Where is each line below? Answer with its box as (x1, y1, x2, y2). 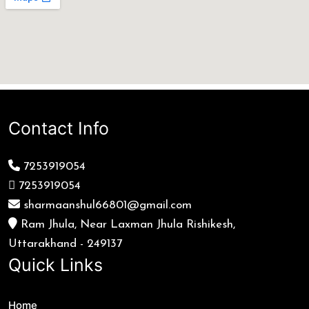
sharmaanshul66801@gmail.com (20, 199, 192, 212)
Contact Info (8, 118, 109, 139)
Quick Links (8, 255, 103, 276)
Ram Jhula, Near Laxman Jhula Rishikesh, (17, 219, 235, 231)
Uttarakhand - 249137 (8, 238, 122, 250)
